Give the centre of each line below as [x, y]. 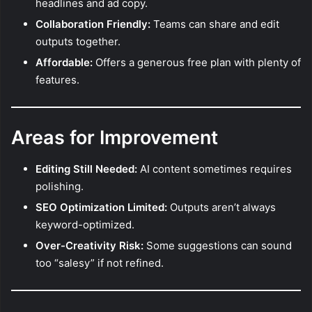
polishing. [60, 186]
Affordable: [64, 62]
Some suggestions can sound [218, 245]
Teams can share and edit [215, 24]
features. [57, 79]
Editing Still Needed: [86, 169]
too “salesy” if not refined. [100, 263]
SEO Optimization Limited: [101, 207]
